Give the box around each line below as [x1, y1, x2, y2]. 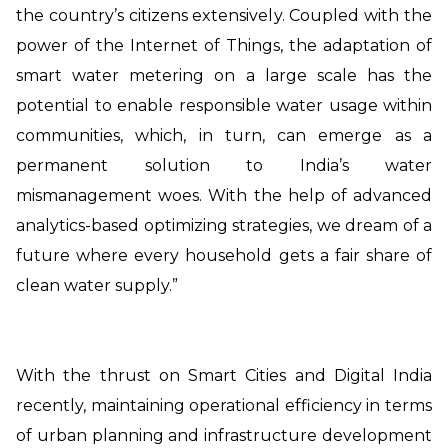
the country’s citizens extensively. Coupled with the [16, 5, 432, 25]
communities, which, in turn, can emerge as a [16, 125, 432, 145]
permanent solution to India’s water [16, 155, 432, 175]
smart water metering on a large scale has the [16, 65, 432, 85]
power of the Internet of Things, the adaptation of [16, 35, 432, 55]
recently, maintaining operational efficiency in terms [16, 395, 432, 415]
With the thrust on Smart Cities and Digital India [16, 365, 432, 385]
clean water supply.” [16, 275, 178, 295]
